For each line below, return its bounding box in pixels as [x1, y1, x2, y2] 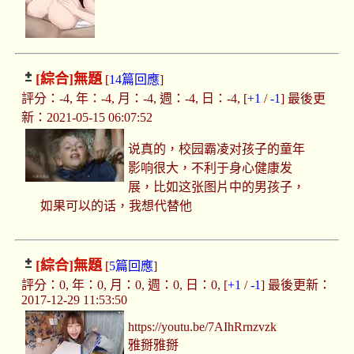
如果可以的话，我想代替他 [40, 199, 192, 213]
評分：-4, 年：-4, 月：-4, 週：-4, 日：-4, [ [21, 92, 247, 106]
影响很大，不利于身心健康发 [128, 161, 293, 175]
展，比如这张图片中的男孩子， [128, 180, 306, 194]
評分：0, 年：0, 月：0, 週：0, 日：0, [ [21, 278, 228, 292]
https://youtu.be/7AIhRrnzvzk [128, 320, 277, 334]
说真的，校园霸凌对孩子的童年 [128, 142, 306, 156]
